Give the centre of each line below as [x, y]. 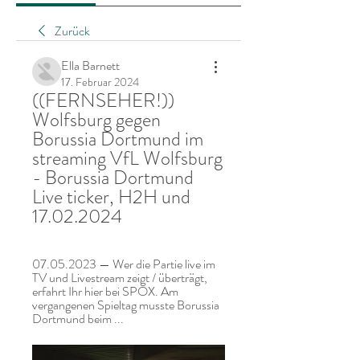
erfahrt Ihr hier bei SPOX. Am [105, 291]
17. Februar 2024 [100, 82]
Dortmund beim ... [78, 319]
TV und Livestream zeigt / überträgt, [120, 278]
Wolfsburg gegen [96, 120]
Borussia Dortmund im [118, 139]
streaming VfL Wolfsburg [127, 158]
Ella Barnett [90, 65]
